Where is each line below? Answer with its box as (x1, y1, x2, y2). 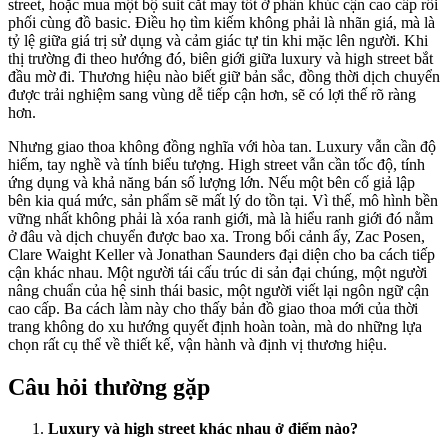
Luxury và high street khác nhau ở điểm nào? (48, 420, 358, 438)
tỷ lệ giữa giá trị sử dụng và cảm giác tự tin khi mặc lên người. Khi (8, 31, 428, 49)
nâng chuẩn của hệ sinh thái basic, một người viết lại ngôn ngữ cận (8, 281, 429, 299)
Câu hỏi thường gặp (8, 373, 210, 400)
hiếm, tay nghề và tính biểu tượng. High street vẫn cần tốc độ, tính (8, 155, 425, 173)
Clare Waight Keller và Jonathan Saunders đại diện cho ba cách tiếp (8, 245, 435, 263)
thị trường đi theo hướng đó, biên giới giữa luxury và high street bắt (8, 49, 433, 67)
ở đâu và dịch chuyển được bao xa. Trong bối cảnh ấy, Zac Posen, (8, 227, 425, 245)
